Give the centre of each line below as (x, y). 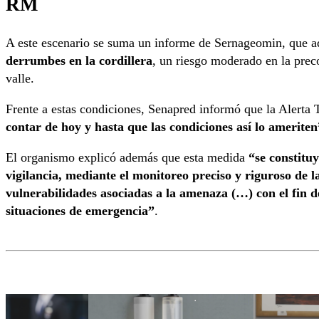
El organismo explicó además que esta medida (127, 158)
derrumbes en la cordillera (79, 60)
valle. (20, 78)
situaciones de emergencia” (80, 211)
